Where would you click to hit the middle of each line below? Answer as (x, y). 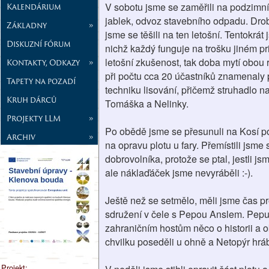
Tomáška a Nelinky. (147, 104)
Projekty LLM (34, 118)
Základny (27, 25)
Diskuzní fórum (39, 44)
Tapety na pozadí (41, 81)
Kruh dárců (32, 99)
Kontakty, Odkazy (43, 62)
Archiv (21, 137)
